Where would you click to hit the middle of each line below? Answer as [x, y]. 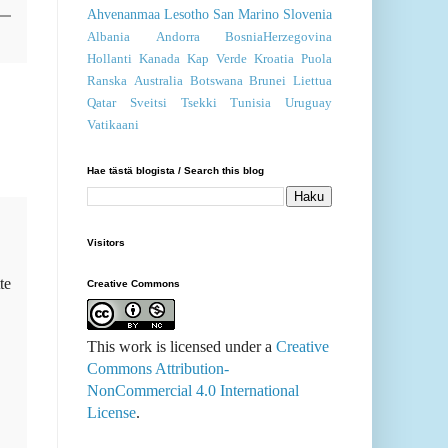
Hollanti [109, 59]
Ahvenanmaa [123, 14]
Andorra [177, 37]
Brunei [268, 81]
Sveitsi [148, 103]
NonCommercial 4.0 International [193, 391]
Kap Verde [217, 59]
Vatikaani [113, 125]
